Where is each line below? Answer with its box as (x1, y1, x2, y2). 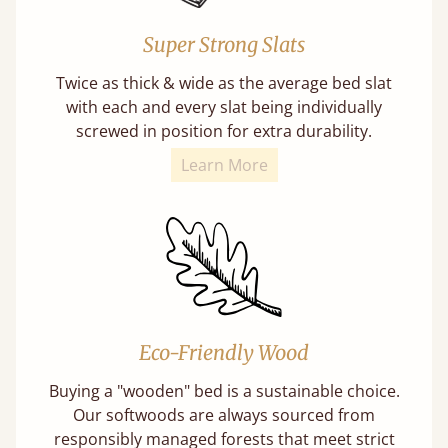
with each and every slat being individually (66, 95, 382, 118)
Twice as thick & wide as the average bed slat (56, 71, 392, 94)
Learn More (180, 153, 268, 176)
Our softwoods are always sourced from (73, 403, 375, 426)
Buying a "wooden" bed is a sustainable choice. (48, 379, 400, 402)
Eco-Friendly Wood (139, 339, 309, 365)
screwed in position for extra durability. (76, 119, 372, 142)
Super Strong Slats (143, 31, 305, 57)
